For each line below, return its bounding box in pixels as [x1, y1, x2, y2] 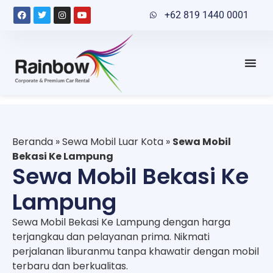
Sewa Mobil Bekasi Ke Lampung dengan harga [12, 214, 230, 229]
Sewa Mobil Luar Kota [62, 134, 163, 149]
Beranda [12, 134, 53, 149]
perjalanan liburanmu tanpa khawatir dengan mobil [12, 244, 259, 258]
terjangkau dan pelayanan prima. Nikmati [12, 229, 210, 244]
